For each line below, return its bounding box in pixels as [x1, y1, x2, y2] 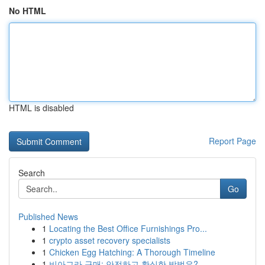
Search [18, 167, 45, 179]
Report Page [209, 135, 256, 147]
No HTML [9, 5, 46, 17]
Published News [18, 211, 78, 222]
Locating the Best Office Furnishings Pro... [49, 222, 207, 234]
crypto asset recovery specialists [49, 234, 170, 246]
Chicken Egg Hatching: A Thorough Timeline [49, 246, 215, 258]
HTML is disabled [9, 102, 74, 114]
